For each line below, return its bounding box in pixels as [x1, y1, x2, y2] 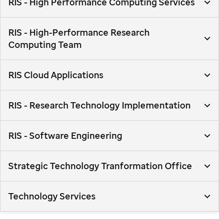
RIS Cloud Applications [8, 69, 103, 81]
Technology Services [8, 190, 95, 202]
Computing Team [8, 39, 82, 50]
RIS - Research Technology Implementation [8, 99, 191, 111]
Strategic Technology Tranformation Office [8, 160, 192, 172]
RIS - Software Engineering [8, 130, 122, 141]
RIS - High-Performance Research [8, 26, 150, 38]
